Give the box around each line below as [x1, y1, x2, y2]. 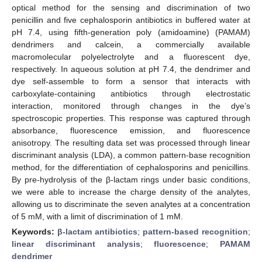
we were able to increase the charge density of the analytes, [12, 187, 250, 196]
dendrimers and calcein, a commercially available [12, 39, 250, 49]
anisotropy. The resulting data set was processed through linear [12, 137, 250, 147]
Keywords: [12, 226, 57, 236]
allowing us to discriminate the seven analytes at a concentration [12, 199, 250, 209]
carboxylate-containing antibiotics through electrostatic [12, 88, 250, 98]
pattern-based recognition [143, 226, 248, 236]
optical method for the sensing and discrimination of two [12, 2, 250, 12]
